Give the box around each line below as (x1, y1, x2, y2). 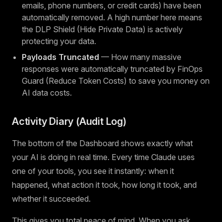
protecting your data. (22, 36, 96, 46)
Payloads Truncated (22, 52, 99, 62)
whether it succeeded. (12, 194, 91, 204)
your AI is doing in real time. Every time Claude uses (12, 152, 195, 162)
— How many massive (99, 52, 181, 62)
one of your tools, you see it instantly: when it (12, 166, 174, 176)
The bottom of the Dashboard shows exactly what (12, 138, 193, 148)
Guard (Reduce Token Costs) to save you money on (22, 76, 210, 86)
